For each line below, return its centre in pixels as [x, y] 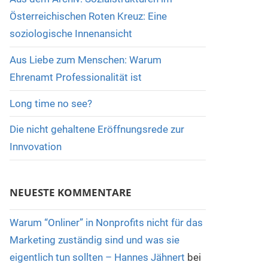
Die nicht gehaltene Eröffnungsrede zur [97, 130]
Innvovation [35, 147]
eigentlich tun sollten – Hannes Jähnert [97, 258]
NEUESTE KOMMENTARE [70, 193]
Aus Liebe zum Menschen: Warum [85, 60]
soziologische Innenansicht [71, 34]
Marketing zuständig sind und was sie [94, 240]
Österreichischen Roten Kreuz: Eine [88, 16]
